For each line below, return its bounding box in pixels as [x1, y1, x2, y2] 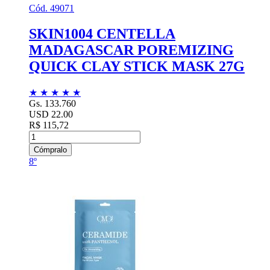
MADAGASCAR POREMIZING [29, 42, 234, 58]
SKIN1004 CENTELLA [29, 25, 175, 42]
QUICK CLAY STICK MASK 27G [29, 58, 245, 74]
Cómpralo [34, 145, 67, 154]
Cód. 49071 [29, 3, 74, 13]
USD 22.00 [29, 108, 73, 119]
